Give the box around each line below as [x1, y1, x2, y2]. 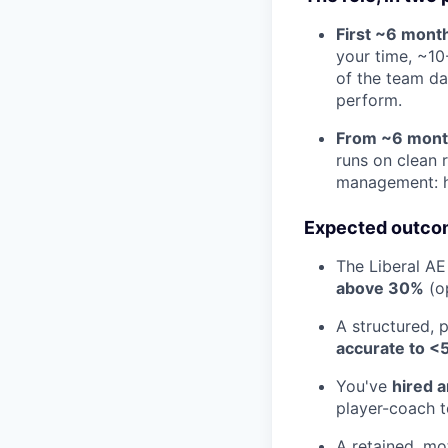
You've [336, 376, 392, 397]
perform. [336, 90, 402, 111]
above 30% [336, 278, 424, 299]
